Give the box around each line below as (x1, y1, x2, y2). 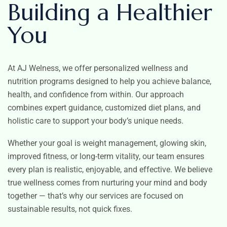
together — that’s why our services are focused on (8, 191, 183, 201)
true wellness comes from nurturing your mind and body (8, 178, 207, 188)
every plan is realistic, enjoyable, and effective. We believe (8, 165, 212, 175)
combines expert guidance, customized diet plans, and (8, 103, 201, 113)
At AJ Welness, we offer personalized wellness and (8, 63, 188, 73)
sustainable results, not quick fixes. (8, 204, 132, 214)
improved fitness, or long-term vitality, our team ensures (8, 152, 204, 162)
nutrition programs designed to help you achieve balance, (8, 77, 211, 87)
